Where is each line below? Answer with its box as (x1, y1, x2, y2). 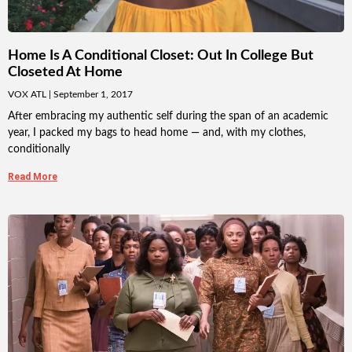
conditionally (8, 144, 70, 156)
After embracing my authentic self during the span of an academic (8, 111, 328, 123)
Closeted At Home (8, 65, 123, 80)
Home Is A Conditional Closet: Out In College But (8, 49, 313, 64)
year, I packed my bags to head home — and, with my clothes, (8, 127, 306, 139)
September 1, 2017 (51, 90, 133, 100)
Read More (8, 171, 57, 183)
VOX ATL (8, 90, 49, 100)
